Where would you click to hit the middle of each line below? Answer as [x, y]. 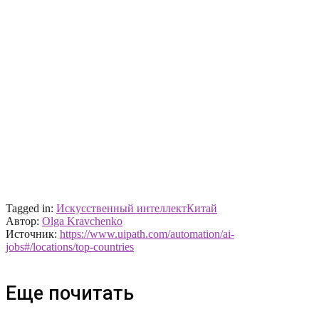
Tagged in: [31, 208]
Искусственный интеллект [121, 208]
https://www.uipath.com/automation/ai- [147, 234]
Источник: [33, 234]
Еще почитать [70, 293]
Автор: [24, 221]
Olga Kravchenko [82, 221]
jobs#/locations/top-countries [70, 247]
